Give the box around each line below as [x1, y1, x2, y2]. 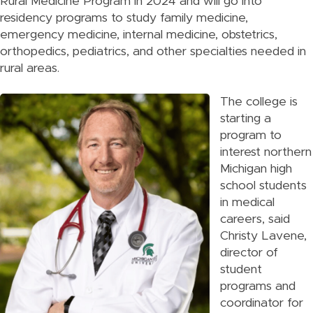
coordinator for [220, 297, 303, 310]
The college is [220, 96, 298, 108]
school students [220, 180, 307, 192]
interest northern [220, 146, 312, 159]
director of [220, 247, 278, 259]
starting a [220, 112, 271, 125]
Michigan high [220, 163, 292, 175]
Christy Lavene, [220, 230, 307, 242]
